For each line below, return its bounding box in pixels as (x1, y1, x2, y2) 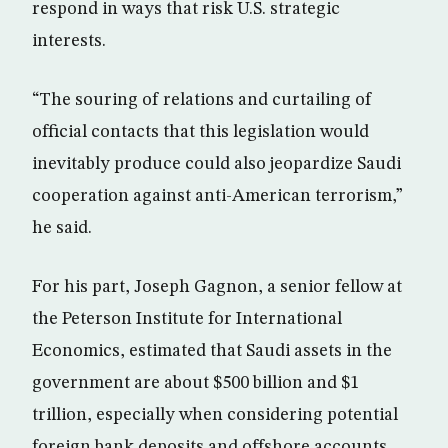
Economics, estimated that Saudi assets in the (32, 342, 392, 361)
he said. (32, 219, 92, 238)
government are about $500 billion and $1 (32, 374, 359, 393)
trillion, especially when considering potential (32, 406, 398, 425)
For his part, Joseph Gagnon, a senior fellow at (32, 278, 402, 297)
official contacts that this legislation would (32, 123, 369, 142)
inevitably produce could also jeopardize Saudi (32, 155, 401, 174)
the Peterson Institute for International (32, 310, 342, 329)
